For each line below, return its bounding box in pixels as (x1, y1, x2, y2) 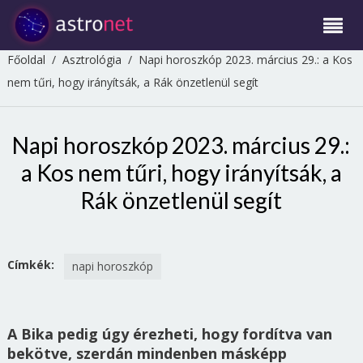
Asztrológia (62, 52, 122, 67)
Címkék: (6, 257, 54, 273)
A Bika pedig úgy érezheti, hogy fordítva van (6, 324, 332, 344)
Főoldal (6, 52, 45, 67)
